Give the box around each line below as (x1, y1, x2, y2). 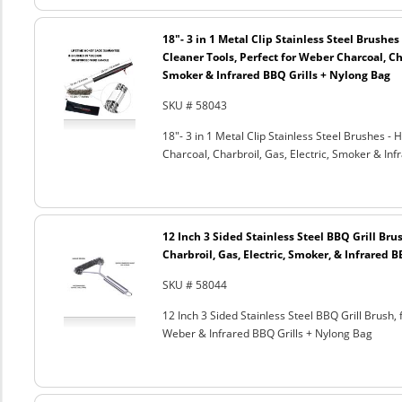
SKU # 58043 (162, 98, 227, 113)
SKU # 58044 (162, 277, 227, 293)
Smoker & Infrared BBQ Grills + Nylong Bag (162, 67, 390, 83)
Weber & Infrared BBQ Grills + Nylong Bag (162, 326, 372, 341)
